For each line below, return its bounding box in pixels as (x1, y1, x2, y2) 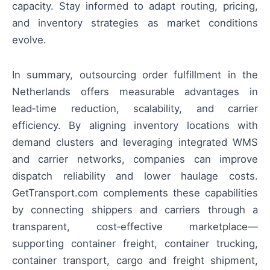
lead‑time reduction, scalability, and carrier (12, 102, 258, 115)
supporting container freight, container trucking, (12, 237, 258, 250)
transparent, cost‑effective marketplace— (12, 220, 258, 233)
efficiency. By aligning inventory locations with (12, 119, 258, 131)
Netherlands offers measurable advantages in (12, 85, 258, 98)
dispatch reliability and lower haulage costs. (12, 169, 258, 182)
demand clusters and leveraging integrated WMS (12, 136, 258, 148)
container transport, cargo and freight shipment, (12, 254, 258, 266)
